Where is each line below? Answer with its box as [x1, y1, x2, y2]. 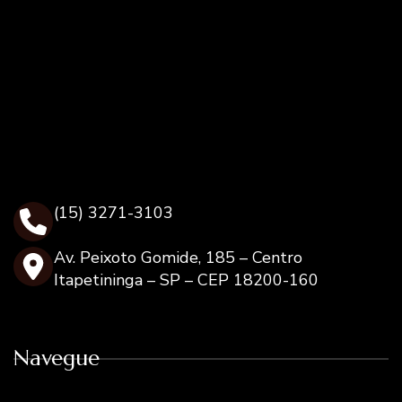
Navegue [13, 345, 100, 371]
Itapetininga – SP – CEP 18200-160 [54, 269, 319, 291]
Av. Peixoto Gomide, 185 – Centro [54, 247, 302, 268]
